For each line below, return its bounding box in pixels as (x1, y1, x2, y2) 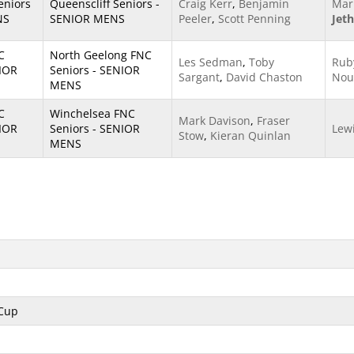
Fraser (257, 113, 290, 128)
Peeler (179, 11, 212, 26)
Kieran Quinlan (210, 128, 291, 143)
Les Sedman (179, 55, 243, 70)
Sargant (179, 70, 220, 85)
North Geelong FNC (50, 47, 152, 62)
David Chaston (226, 70, 303, 85)
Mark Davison (179, 113, 250, 128)
